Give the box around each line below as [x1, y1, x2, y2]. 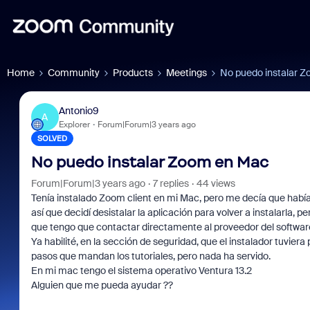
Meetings [166, 66, 207, 79]
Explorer [58, 118, 90, 130]
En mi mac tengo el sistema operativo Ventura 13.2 [30, 264, 252, 277]
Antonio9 [58, 104, 99, 117]
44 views [196, 177, 235, 190]
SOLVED [37, 134, 67, 143]
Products [113, 66, 153, 79]
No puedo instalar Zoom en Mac [30, 153, 268, 172]
